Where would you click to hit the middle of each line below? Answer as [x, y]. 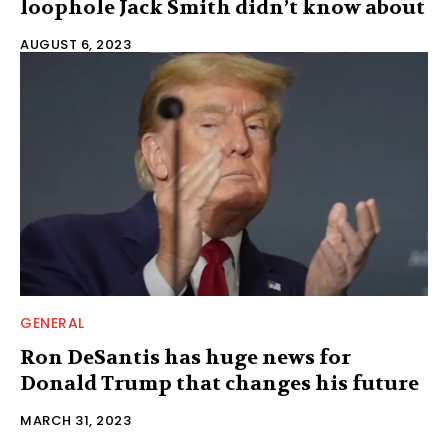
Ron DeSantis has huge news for [185, 358]
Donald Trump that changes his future [219, 384]
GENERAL [52, 323]
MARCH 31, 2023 [75, 421]
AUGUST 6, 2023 [75, 44]
